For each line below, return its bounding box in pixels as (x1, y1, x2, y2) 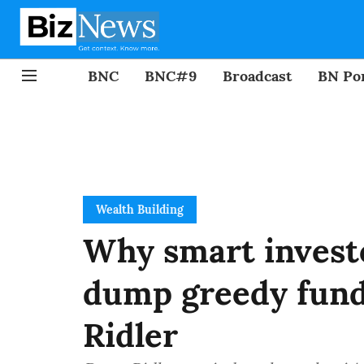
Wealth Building (96, 202, 184, 217)
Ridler (83, 314, 178, 356)
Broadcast (223, 66, 292, 85)
